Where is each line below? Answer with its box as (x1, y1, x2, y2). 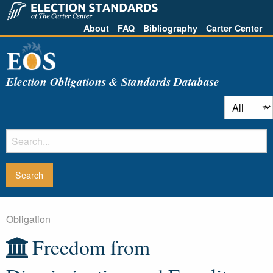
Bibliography (143, 22, 197, 34)
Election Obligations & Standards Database (6, 73, 219, 90)
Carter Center (206, 22, 263, 34)
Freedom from (32, 233, 150, 260)
